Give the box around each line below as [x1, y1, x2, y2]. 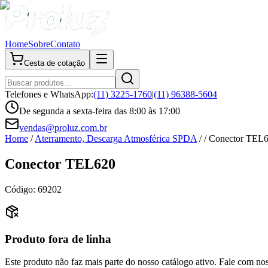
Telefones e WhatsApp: [5, 89, 93, 99]
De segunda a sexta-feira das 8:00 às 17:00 [19, 106, 180, 116]
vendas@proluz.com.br [19, 123, 107, 133]
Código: [5, 184, 38, 194]
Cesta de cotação [24, 59, 85, 68]
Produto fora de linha [5, 232, 111, 245]
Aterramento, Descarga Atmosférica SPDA [35, 133, 197, 144]
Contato [50, 39, 80, 49]
